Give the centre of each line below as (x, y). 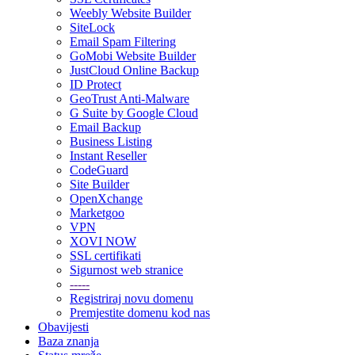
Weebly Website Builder (130, 13)
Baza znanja (69, 341)
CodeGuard (99, 170)
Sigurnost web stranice (126, 270)
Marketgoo (97, 213)
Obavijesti (63, 327)
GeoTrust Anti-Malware (130, 99)
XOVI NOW (103, 241)
